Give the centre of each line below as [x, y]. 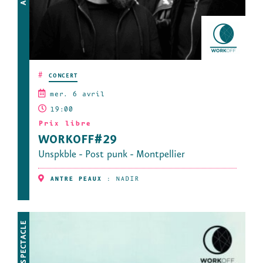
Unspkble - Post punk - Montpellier [112, 155]
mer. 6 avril [77, 95]
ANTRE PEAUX [76, 179]
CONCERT [63, 76]
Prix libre [65, 124]
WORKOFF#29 [77, 140]
